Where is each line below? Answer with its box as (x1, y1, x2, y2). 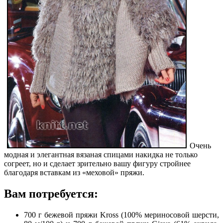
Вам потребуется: (4, 187, 98, 200)
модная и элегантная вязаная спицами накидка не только (4, 150, 198, 159)
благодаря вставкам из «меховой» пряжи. (4, 168, 144, 177)
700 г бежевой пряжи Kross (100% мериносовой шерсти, (24, 210, 219, 219)
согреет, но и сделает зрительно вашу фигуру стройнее (4, 159, 191, 168)
